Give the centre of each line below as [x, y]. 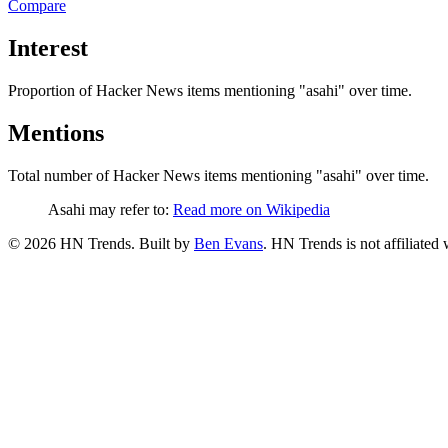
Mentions [56, 132]
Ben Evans [228, 243]
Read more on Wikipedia [251, 209]
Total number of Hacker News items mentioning [160, 175]
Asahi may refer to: [108, 209]
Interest [48, 47]
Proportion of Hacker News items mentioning [151, 90]
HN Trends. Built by [123, 243]
